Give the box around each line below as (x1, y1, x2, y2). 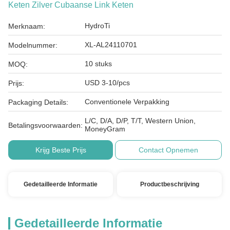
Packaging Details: (8, 98, 68, 106)
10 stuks (85, 60, 112, 68)
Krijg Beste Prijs (35, 146, 86, 154)
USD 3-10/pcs (85, 79, 130, 87)
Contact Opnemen (139, 146, 199, 154)
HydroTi (85, 22, 110, 30)
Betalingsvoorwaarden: (8, 121, 83, 129)
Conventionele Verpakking (85, 98, 169, 106)
